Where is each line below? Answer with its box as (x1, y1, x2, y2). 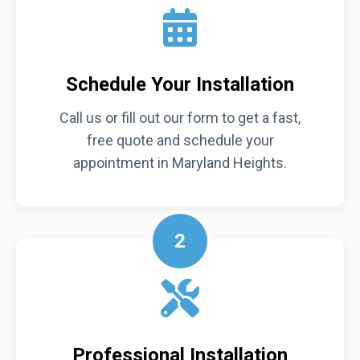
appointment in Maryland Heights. (73, 153, 287, 171)
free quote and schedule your (86, 131, 274, 149)
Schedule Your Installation (66, 72, 294, 96)
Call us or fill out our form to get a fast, (59, 108, 301, 126)
